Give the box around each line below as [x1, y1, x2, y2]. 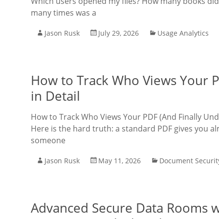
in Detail [31, 87, 80, 105]
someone [31, 135, 66, 146]
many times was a [31, 7, 96, 18]
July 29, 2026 [98, 28, 139, 38]
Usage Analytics [157, 28, 209, 38]
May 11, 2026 [98, 156, 141, 165]
